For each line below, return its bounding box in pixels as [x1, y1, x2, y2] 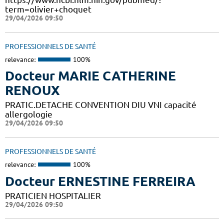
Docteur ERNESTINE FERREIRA [5, 173, 195, 188]
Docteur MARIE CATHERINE [5, 68, 176, 83]
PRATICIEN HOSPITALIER [5, 190, 101, 200]
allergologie [5, 109, 52, 119]
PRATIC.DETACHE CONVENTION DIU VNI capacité [5, 100, 196, 110]
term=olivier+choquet [5, 4, 91, 14]
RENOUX [5, 83, 60, 98]
